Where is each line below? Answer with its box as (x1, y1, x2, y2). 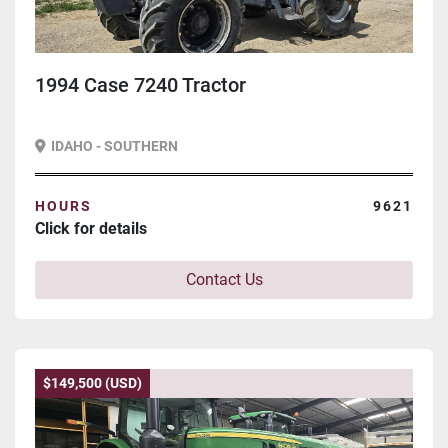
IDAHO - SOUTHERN (51, 138, 178, 155)
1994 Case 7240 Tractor (35, 73, 246, 98)
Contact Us (185, 270, 263, 290)
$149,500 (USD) (43, 375, 142, 392)
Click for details (35, 219, 147, 239)
